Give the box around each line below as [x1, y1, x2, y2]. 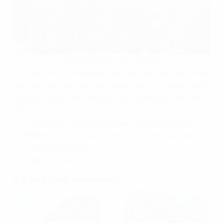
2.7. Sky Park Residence [12, 173, 122, 185]
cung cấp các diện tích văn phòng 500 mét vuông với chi [12, 80, 211, 90]
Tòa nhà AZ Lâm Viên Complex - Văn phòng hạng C [26, 117, 196, 127]
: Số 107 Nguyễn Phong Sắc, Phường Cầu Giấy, [52, 130, 211, 140]
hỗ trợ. [12, 105, 34, 115]
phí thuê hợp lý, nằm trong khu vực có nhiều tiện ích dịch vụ [12, 93, 211, 103]
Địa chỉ [26, 130, 53, 140]
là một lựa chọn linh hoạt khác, [101, 68, 211, 78]
